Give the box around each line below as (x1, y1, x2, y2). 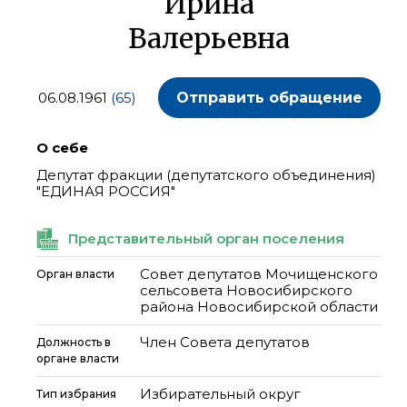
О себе (36, 139, 88, 156)
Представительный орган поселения (68, 230, 344, 247)
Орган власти (36, 267, 114, 281)
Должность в (36, 335, 111, 349)
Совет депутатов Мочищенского (140, 265, 378, 283)
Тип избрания (36, 387, 116, 401)
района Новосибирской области (140, 298, 378, 315)
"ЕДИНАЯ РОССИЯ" (36, 183, 175, 200)
